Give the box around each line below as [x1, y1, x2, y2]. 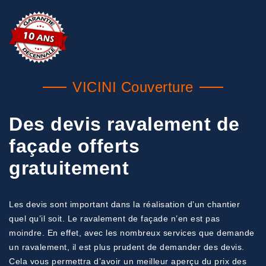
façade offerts [9, 135, 140, 157]
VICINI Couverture [72, 79, 194, 95]
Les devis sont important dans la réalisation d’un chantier [9, 199, 240, 209]
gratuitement [9, 157, 129, 179]
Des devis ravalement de [9, 113, 240, 135]
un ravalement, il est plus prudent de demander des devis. [9, 242, 245, 252]
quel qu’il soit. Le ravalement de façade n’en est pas [9, 214, 220, 223]
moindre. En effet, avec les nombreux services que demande [9, 228, 255, 237]
